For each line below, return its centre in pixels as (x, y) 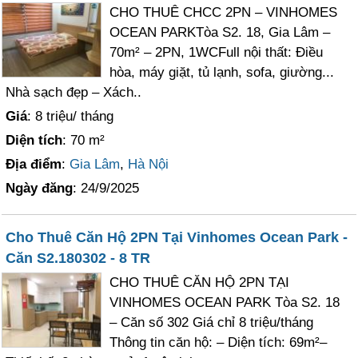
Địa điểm (34, 164)
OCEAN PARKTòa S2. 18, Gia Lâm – (220, 32)
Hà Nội (149, 164)
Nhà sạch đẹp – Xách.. (74, 92)
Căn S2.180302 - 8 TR (78, 258)
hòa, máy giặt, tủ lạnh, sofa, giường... (222, 72)
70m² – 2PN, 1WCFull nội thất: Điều (217, 52)
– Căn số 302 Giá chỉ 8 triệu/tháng (212, 322)
